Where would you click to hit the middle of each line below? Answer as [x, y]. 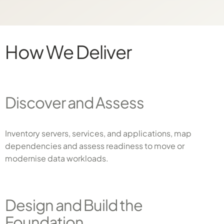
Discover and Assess [74, 102]
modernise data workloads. [57, 158]
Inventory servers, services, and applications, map [98, 133]
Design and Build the [74, 205]
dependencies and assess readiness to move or [95, 146]
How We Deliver [68, 51]
